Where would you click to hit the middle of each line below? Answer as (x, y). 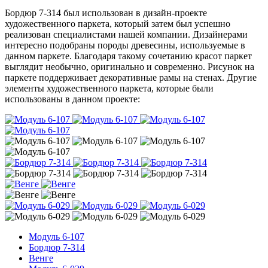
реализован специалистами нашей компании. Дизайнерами (126, 34)
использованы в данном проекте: (72, 99)
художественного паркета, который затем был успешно (118, 23)
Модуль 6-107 (57, 236)
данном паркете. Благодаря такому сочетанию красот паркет (128, 56)
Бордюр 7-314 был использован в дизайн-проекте (106, 13)
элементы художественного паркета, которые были (109, 88)
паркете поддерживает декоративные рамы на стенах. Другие (131, 77)
